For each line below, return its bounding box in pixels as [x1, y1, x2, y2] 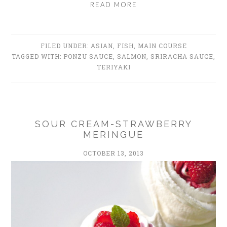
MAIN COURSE [137, 41, 187, 50]
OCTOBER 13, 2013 [83, 148, 144, 157]
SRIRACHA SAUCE [150, 52, 213, 60]
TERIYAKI [96, 62, 131, 71]
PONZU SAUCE [63, 52, 113, 60]
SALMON [117, 52, 146, 60]
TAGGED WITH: [12, 52, 63, 60]
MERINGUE [83, 129, 144, 140]
